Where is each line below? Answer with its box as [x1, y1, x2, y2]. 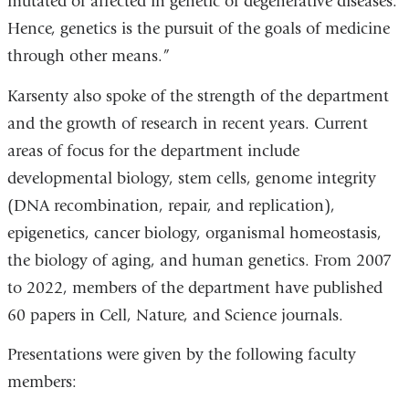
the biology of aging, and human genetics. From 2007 [6, 250, 392, 270]
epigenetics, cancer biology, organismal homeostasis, [6, 223, 382, 243]
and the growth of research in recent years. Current [6, 113, 368, 133]
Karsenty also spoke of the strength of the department [6, 86, 389, 106]
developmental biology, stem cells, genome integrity [6, 168, 376, 188]
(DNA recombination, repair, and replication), [6, 195, 335, 215]
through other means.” [6, 47, 170, 67]
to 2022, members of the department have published [6, 278, 383, 298]
